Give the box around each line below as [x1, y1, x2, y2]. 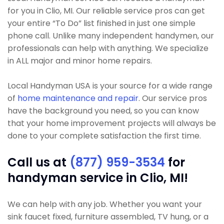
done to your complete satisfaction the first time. [7, 130, 201, 141]
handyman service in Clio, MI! [7, 169, 188, 186]
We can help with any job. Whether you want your [7, 198, 202, 210]
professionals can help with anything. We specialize [7, 42, 208, 54]
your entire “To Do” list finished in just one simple [7, 17, 195, 29]
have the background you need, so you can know [7, 105, 199, 116]
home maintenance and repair [17, 92, 138, 104]
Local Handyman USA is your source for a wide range [7, 80, 212, 91]
